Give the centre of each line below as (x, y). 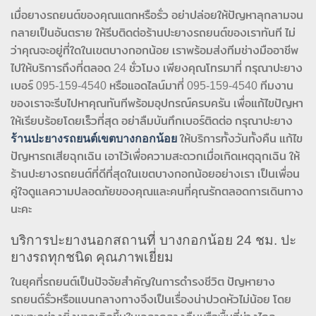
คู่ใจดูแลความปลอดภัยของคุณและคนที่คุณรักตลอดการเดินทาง (157, 191)
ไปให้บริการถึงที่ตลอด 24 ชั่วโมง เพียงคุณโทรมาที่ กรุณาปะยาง (157, 68)
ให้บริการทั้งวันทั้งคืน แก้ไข (240, 138)
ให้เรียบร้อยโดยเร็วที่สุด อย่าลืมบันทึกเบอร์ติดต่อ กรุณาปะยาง (153, 121)
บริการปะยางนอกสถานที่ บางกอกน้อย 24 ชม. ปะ (153, 241)
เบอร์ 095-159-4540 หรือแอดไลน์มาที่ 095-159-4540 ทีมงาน (152, 85)
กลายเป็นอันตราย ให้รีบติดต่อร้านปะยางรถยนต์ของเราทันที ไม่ (153, 32)
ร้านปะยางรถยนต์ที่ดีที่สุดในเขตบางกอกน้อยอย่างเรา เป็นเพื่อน (155, 174)
